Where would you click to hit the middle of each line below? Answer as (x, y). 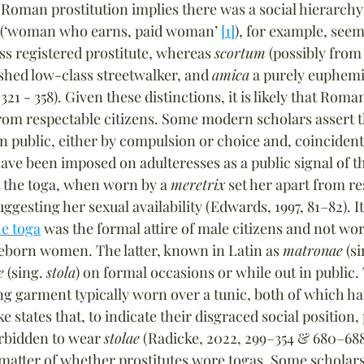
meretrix (198, 184)
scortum (240, 53)
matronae (313, 250)
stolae (122, 338)
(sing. (25, 272)
